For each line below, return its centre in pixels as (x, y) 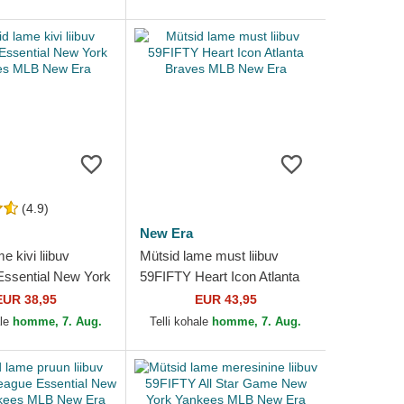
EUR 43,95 (225, 299)
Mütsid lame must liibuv (209, 256)
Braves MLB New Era (204, 297)
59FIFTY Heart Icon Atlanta (219, 276)
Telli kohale (181, 321)
